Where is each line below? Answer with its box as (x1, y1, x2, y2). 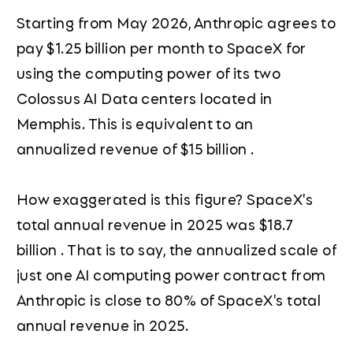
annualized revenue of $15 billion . (16, 137, 255, 160)
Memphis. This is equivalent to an (16, 112, 254, 135)
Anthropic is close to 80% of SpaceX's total (16, 288, 321, 311)
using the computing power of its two (16, 61, 281, 84)
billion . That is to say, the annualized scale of (16, 238, 337, 261)
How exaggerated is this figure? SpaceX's (16, 188, 313, 210)
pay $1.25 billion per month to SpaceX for (16, 36, 307, 59)
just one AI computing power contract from (16, 263, 326, 286)
